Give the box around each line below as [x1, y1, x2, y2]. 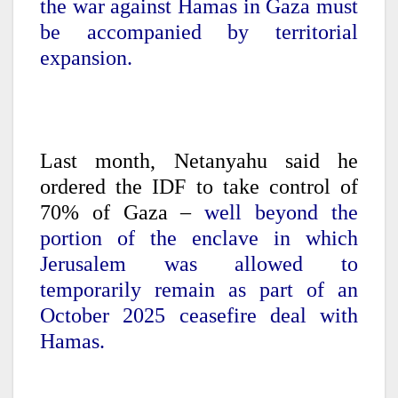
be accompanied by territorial [40, 20, 358, 44]
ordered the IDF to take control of [40, 175, 358, 199]
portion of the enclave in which [40, 227, 358, 251]
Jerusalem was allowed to [40, 252, 358, 276]
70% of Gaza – [40, 201, 205, 225]
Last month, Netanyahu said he [40, 149, 358, 173]
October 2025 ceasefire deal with [40, 304, 358, 328]
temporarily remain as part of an [40, 278, 358, 302]
